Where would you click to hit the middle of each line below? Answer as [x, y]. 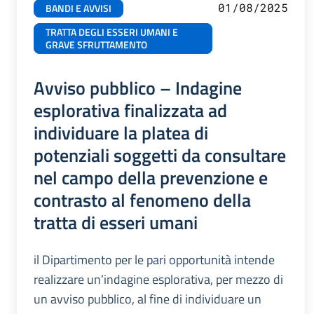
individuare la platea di [121, 132]
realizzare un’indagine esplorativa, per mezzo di [158, 279]
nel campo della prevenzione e [151, 177]
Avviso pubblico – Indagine [138, 87]
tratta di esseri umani [116, 222]
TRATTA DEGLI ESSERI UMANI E [112, 32]
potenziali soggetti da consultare [160, 155]
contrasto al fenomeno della [142, 199]
